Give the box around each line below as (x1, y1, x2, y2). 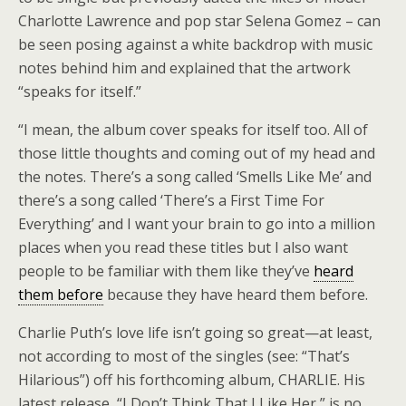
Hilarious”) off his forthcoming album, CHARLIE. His (18, 370, 365, 390)
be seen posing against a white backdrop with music (18, 34, 372, 54)
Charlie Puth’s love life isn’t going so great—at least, (18, 323, 372, 343)
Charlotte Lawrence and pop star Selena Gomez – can (18, 11, 381, 31)
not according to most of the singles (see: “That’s (18, 346, 350, 366)
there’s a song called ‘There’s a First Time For (18, 190, 324, 210)
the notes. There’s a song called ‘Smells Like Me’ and (18, 167, 372, 187)
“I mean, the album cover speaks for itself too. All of (18, 120, 368, 140)
